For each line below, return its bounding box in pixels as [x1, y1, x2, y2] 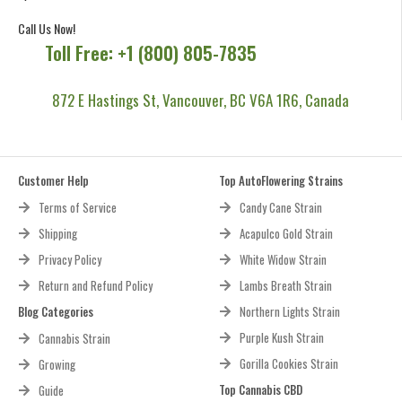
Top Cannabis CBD [219, 380, 302, 398]
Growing [38, 354, 75, 373]
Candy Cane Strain [239, 197, 322, 216]
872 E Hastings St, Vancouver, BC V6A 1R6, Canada [52, 88, 349, 111]
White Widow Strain [239, 249, 327, 268]
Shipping [38, 223, 77, 242]
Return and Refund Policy [38, 275, 153, 294]
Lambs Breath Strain [239, 275, 332, 294]
